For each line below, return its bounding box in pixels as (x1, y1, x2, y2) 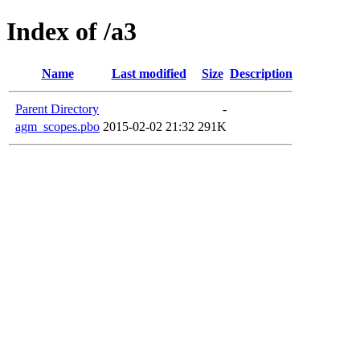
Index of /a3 (6, 17, 137, 47)
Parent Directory (15, 101, 99, 116)
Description (230, 66, 292, 80)
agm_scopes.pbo (15, 119, 100, 133)
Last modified (111, 66, 186, 80)
